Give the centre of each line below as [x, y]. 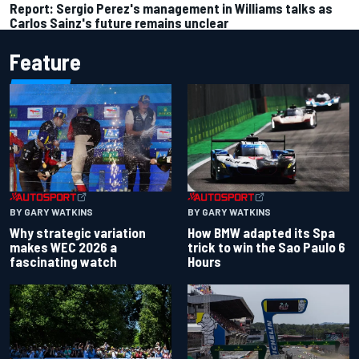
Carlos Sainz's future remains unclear [119, 22]
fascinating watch [63, 261]
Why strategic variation [78, 232]
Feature [45, 61]
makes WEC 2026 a [63, 246]
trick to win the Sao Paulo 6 [266, 246]
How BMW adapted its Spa [261, 232]
